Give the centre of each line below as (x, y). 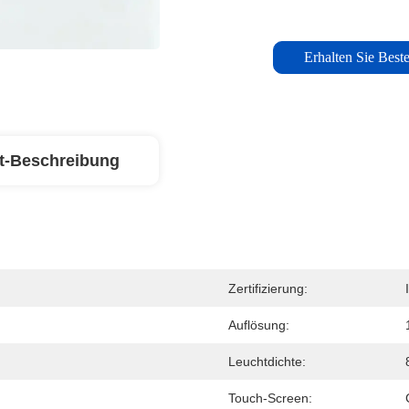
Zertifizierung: (268, 288)
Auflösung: (259, 325)
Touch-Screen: (270, 398)
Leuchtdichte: (267, 362)
